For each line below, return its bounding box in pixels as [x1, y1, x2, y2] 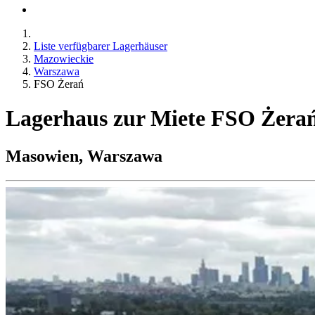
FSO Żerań [34, 78, 84, 90]
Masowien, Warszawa [6, 146, 162, 165]
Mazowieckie [34, 53, 94, 65]
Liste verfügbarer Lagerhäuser [34, 40, 167, 52]
